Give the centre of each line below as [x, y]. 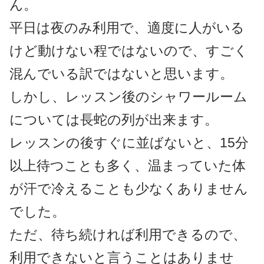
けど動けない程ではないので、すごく [128, 51]
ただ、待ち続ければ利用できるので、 [128, 235]
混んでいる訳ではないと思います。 [121, 74]
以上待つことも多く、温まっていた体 [127, 166]
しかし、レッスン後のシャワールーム [128, 97]
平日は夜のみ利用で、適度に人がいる [127, 28]
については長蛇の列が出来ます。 [113, 120]
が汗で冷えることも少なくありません [128, 189]
